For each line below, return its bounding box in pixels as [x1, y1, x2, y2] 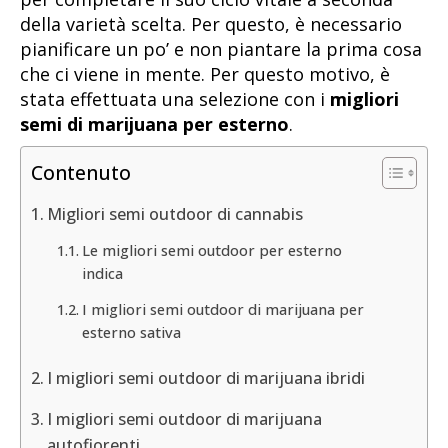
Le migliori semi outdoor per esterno [81, 240, 342, 261]
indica [81, 263, 123, 284]
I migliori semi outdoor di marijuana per [81, 299, 364, 320]
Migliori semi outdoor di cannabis [47, 202, 304, 225]
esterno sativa [81, 322, 181, 343]
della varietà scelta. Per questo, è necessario [20, 12, 402, 36]
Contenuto [31, 159, 131, 187]
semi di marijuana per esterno [20, 112, 289, 136]
